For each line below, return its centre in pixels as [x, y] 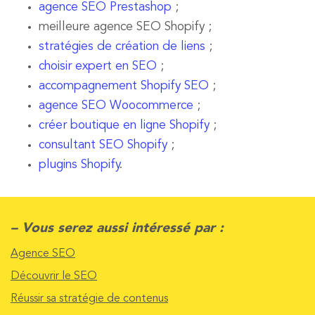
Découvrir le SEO [54, 277]
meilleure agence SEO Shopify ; [126, 27]
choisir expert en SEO [98, 67]
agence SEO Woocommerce [116, 106]
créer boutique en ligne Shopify [124, 126]
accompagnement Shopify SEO [124, 86]
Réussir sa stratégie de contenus [89, 299]
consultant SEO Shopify [103, 146]
